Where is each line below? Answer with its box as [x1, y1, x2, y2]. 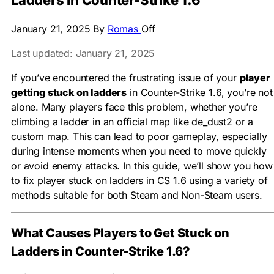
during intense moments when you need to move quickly [11, 145, 267, 158]
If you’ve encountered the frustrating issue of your [11, 72, 240, 84]
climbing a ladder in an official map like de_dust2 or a [11, 116, 254, 128]
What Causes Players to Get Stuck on [11, 225, 229, 240]
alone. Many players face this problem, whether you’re [11, 101, 257, 114]
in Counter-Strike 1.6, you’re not [127, 86, 273, 99]
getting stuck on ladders [11, 86, 127, 99]
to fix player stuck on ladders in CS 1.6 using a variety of [11, 174, 268, 187]
